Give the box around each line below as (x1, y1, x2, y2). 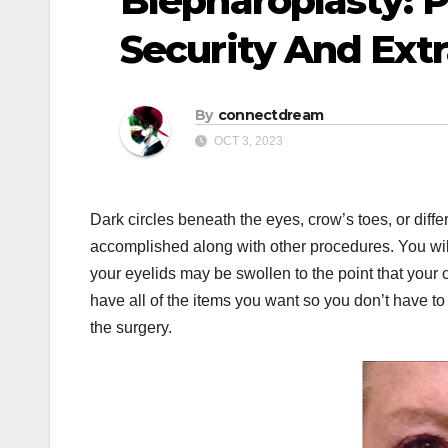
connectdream (217, 106, 324, 125)
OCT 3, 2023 (211, 134, 283, 149)
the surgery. (90, 319, 172, 337)
